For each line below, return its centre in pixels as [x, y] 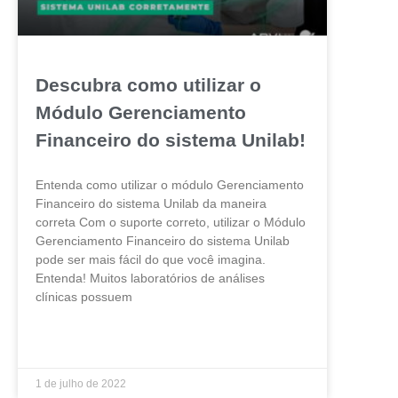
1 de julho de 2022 [81, 384]
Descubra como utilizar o [148, 85]
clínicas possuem [84, 297]
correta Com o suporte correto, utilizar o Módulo [171, 223]
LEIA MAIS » [65, 342]
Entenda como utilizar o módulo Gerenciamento [170, 185]
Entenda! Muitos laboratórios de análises [150, 279]
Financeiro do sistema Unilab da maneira [151, 204]
